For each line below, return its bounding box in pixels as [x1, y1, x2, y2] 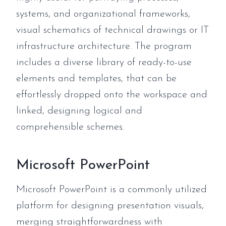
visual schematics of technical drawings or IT [16, 25, 209, 35]
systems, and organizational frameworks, [16, 9, 190, 19]
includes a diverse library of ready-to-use [16, 58, 192, 68]
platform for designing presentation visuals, [16, 201, 204, 211]
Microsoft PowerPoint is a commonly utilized [16, 185, 207, 195]
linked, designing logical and [16, 106, 142, 116]
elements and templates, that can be [16, 74, 177, 84]
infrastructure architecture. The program [16, 41, 192, 51]
